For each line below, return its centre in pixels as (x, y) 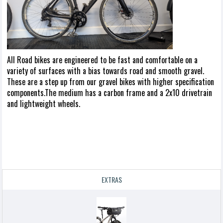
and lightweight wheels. (44, 104)
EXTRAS (111, 180)
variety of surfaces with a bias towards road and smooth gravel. (106, 71)
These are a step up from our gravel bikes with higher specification (111, 82)
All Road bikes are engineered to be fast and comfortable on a (102, 60)
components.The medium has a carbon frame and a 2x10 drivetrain (110, 93)
